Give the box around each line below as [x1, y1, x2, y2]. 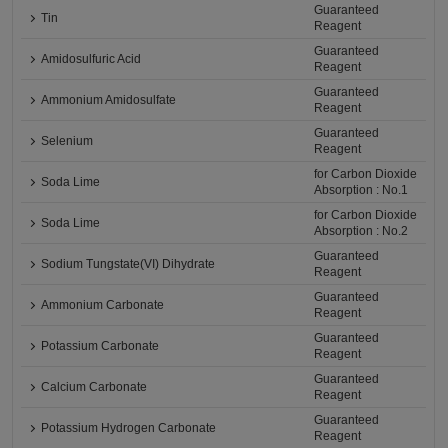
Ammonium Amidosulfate [41, 93, 177, 108]
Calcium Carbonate [41, 380, 148, 395]
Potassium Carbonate [41, 339, 160, 354]
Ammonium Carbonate [41, 298, 165, 313]
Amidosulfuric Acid [41, 52, 142, 67]
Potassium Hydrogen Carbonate [41, 421, 217, 436]
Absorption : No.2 [314, 224, 409, 239]
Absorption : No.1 [314, 183, 409, 198]
